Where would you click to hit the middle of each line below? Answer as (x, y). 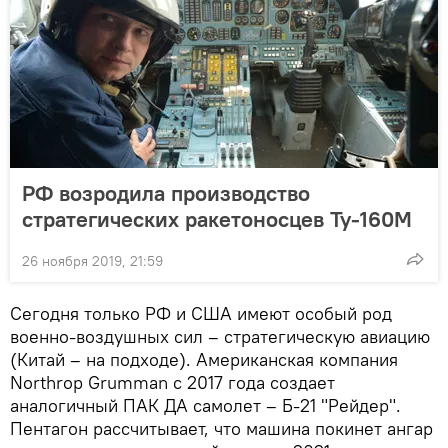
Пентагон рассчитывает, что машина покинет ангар (221, 429)
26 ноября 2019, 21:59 (92, 261)
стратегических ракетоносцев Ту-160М (217, 219)
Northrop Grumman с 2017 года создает (172, 383)
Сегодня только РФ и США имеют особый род (201, 314)
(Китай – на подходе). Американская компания (204, 360)
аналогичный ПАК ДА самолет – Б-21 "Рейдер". (205, 406)
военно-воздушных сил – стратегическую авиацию (220, 337)
